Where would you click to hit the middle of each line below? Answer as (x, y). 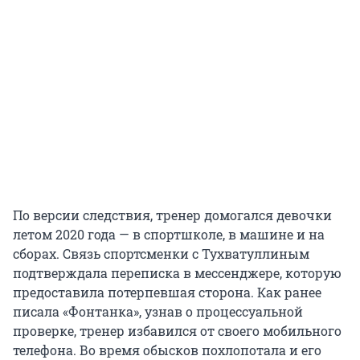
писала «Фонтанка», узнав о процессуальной (158, 312)
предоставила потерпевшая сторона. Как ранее (167, 292)
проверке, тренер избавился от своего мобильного (177, 331)
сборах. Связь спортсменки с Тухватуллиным (161, 254)
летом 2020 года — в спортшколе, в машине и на (169, 235)
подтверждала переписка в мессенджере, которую (177, 273)
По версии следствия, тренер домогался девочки (172, 215)
